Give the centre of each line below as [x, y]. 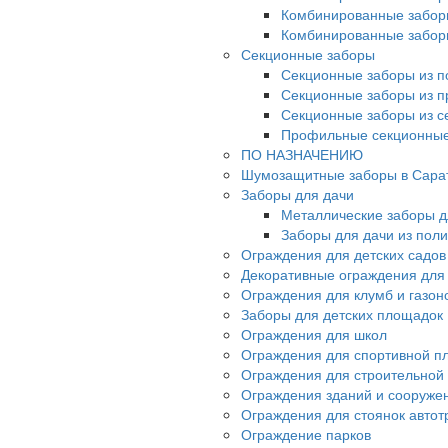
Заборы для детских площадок [342, 314]
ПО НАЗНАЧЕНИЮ [302, 154]
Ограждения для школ [314, 334]
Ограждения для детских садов [343, 254]
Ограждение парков [306, 434]
